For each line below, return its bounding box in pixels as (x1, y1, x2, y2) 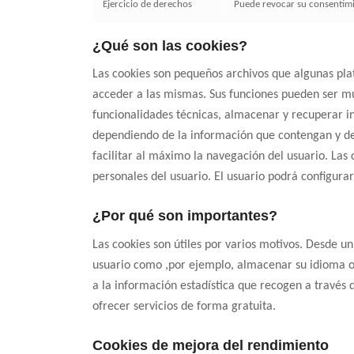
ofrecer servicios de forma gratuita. (92, 299, 277, 313)
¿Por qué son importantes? (92, 208, 278, 224)
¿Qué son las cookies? (92, 37, 248, 54)
